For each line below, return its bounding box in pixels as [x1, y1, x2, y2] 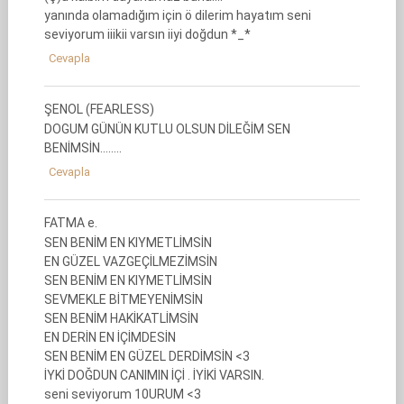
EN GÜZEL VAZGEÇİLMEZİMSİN [43, 254, 217, 269]
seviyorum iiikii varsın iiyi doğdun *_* [43, 27, 251, 41]
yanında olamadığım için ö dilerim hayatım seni [43, 8, 311, 23]
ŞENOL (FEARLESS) [43, 102, 154, 116]
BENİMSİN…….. [43, 141, 122, 155]
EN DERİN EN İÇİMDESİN [43, 330, 176, 344]
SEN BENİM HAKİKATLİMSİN [43, 311, 198, 326]
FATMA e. [43, 216, 97, 230]
